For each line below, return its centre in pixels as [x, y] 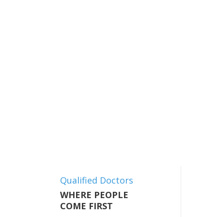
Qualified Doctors [97, 180]
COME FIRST [86, 206]
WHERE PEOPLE [94, 195]
